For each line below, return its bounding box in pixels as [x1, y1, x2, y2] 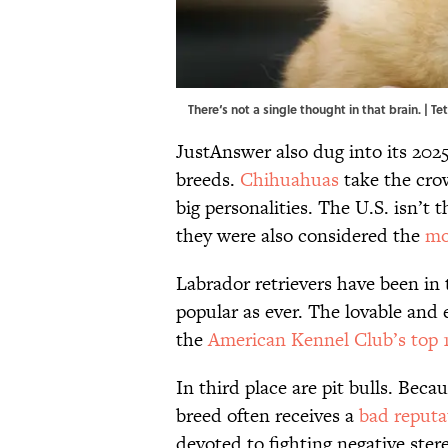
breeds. [176, 166, 240, 194]
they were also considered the [176, 222, 425, 250]
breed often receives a [176, 402, 359, 430]
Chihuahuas [240, 166, 339, 194]
